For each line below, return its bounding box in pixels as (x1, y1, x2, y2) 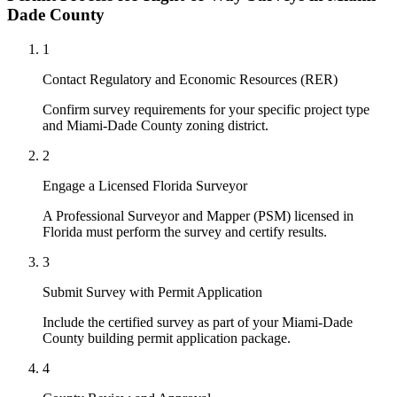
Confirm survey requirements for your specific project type (43, 101, 370, 117)
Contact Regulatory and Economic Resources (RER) (43, 71, 338, 87)
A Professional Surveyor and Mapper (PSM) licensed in (43, 207, 354, 223)
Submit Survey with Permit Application (43, 284, 262, 300)
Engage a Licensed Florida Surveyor (43, 177, 247, 193)
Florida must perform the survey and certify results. (43, 223, 327, 239)
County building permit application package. (43, 330, 291, 346)
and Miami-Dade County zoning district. (43, 117, 269, 133)
